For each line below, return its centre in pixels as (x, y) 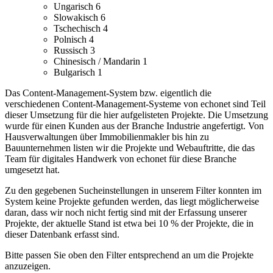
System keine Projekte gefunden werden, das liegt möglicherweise (132, 202)
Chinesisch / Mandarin (98, 62)
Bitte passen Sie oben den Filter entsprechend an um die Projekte (129, 255)
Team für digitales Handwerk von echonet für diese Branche (121, 159)
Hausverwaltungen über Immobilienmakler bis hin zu (107, 137)
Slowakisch (77, 18)
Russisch (72, 51)
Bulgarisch (76, 73)
